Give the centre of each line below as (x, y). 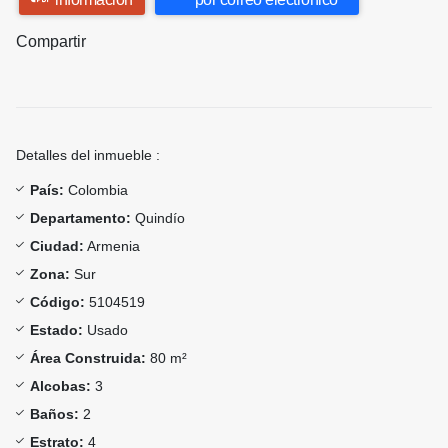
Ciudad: (57, 246)
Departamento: (80, 218)
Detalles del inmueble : (88, 155)
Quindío (158, 218)
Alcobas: (60, 386)
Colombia (96, 190)
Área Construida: (88, 358)
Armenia (112, 246)
